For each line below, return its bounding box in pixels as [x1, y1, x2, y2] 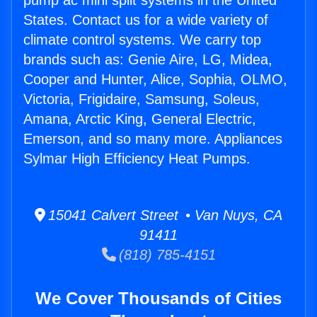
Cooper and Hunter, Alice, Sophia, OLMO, [23, 71, 287, 88]
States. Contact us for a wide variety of [23, 12, 268, 28]
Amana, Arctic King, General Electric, [23, 111, 256, 127]
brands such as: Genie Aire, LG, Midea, [23, 52, 272, 68]
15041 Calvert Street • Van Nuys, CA [45, 207, 282, 224]
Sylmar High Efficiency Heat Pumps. [23, 151, 250, 167]
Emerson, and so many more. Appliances [23, 131, 282, 147]
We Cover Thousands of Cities [35, 289, 282, 309]
